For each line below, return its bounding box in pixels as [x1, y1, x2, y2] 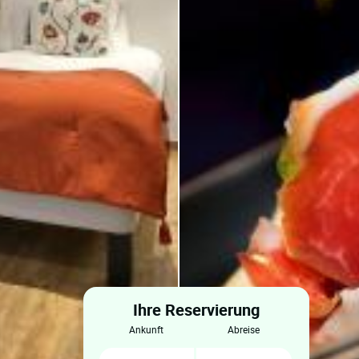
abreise [234, 323, 260, 336]
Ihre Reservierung [132, 299, 260, 321]
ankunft [135, 323, 164, 336]
